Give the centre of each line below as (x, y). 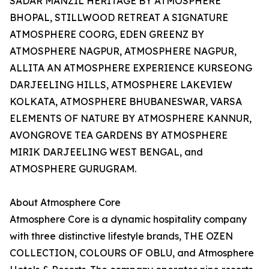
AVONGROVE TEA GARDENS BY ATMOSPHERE (119, 135)
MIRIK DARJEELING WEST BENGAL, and (106, 152)
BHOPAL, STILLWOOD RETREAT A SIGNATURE (119, 18)
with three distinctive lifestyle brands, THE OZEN (121, 236)
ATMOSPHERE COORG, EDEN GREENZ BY (107, 35)
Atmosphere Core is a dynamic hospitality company (128, 219)
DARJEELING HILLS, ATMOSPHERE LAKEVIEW (121, 85)
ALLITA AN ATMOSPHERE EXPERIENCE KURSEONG (131, 68)
